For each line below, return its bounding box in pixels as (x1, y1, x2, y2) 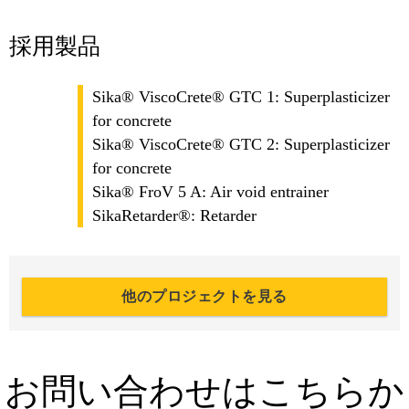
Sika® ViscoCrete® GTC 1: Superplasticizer (92, 88, 390, 107)
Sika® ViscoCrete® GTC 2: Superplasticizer (92, 135, 390, 154)
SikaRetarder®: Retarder (92, 206, 257, 225)
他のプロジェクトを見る (121, 288, 288, 305)
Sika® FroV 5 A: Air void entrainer (92, 183, 329, 202)
